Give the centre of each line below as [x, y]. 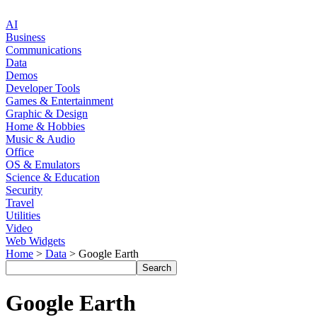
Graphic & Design [47, 114]
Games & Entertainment [59, 101]
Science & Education [53, 177]
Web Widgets [35, 241]
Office [20, 152]
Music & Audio [40, 139]
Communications [44, 50]
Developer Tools [43, 88]
